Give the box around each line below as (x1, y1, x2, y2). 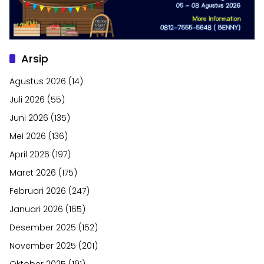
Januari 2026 (9, 203, 63, 215)
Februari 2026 (9, 184, 66, 197)
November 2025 (9, 239, 76, 252)
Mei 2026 (9, 130, 46, 142)
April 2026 (9, 148, 49, 160)
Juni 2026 (9, 111, 48, 124)
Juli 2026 (9, 93, 45, 105)
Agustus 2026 (9, 75, 66, 87)
